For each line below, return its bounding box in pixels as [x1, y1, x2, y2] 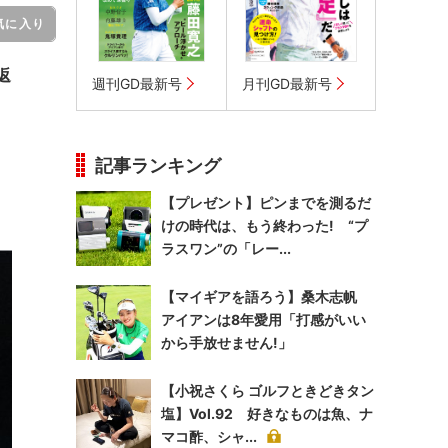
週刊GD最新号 [92, 75, 182, 92]
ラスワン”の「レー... [161, 240, 291, 257]
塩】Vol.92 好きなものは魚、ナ [161, 405, 373, 422]
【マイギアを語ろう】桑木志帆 [161, 288, 371, 305]
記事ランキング [95, 155, 221, 176]
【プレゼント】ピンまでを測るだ [161, 194, 371, 211]
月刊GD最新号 [242, 75, 332, 92]
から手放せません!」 [161, 334, 292, 351]
